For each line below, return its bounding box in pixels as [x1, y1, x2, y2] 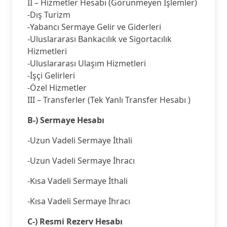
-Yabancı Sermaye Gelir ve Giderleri [27, 21, 161, 33]
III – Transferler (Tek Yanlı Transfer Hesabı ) [27, 94, 191, 106]
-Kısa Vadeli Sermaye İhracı [27, 196, 130, 207]
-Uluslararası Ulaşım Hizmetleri [27, 58, 146, 69]
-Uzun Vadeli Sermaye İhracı [27, 155, 135, 167]
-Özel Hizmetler [27, 82, 87, 94]
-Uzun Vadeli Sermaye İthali [27, 135, 132, 146]
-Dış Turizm [27, 9, 70, 21]
